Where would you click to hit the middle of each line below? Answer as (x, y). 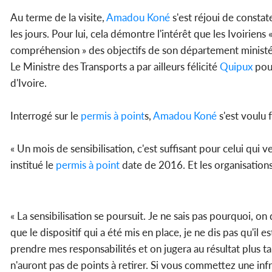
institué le (33, 165)
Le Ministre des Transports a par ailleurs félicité (115, 67)
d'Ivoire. (29, 83)
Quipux (236, 67)
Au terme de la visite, (58, 18)
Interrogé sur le (46, 116)
